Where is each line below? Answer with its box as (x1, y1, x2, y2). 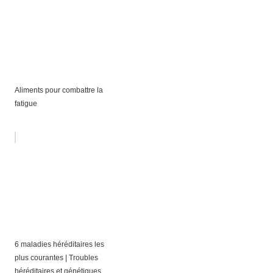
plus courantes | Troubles (14, 253, 98, 262)
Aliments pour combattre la (14, 85, 103, 94)
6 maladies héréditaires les (14, 239, 104, 249)
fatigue (14, 99, 37, 108)
